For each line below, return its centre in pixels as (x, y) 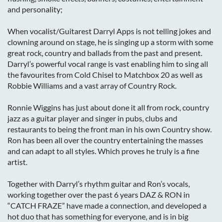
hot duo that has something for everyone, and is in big (98, 216)
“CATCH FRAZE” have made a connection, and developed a (107, 205)
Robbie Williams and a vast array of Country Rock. (92, 85)
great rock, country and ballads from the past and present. (105, 53)
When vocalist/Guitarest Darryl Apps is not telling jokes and (109, 31)
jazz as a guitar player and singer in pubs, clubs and (92, 118)
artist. (17, 162)
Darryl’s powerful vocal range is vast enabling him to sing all (108, 64)
